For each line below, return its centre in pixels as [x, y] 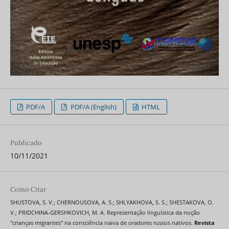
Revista [204, 223]
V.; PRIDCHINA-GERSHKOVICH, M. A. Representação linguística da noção [105, 212]
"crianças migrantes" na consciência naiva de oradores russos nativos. [102, 223]
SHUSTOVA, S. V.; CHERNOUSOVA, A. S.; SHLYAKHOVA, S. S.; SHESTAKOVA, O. [112, 202]
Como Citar [28, 189]
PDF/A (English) [93, 107]
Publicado [26, 143]
